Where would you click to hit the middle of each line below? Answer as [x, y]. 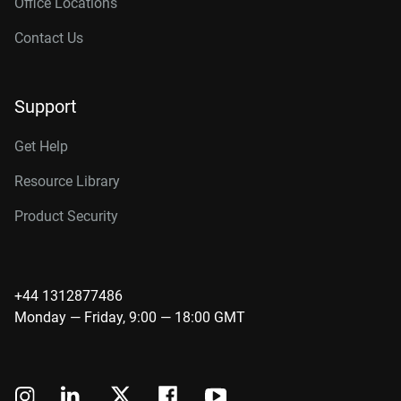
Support [46, 107]
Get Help [41, 146]
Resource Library [67, 181]
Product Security [66, 216]
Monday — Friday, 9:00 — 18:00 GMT [130, 317]
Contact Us [49, 38]
